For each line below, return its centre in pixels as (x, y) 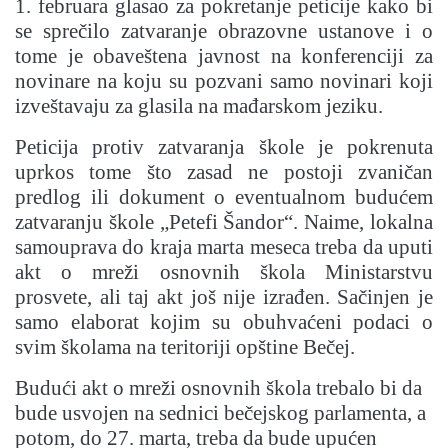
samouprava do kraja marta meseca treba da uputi (224, 247)
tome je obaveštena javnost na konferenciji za (224, 56)
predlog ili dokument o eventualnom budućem (224, 197)
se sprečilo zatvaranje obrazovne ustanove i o (224, 31)
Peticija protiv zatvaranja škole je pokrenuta (224, 147)
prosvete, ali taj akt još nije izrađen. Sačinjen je (224, 297)
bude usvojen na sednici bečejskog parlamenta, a (220, 413)
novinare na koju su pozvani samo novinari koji (224, 81)
